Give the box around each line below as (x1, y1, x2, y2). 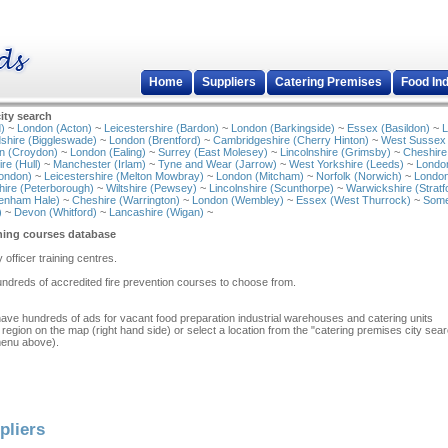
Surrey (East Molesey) (158, 146, 268, 158)
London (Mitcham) (216, 170, 304, 182)
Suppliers (202, 75, 256, 89)
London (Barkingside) (231, 122, 335, 134)
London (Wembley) (192, 194, 284, 206)
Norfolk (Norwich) (316, 170, 402, 182)
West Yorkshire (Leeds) (289, 158, 404, 170)
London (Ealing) (70, 146, 146, 158)
